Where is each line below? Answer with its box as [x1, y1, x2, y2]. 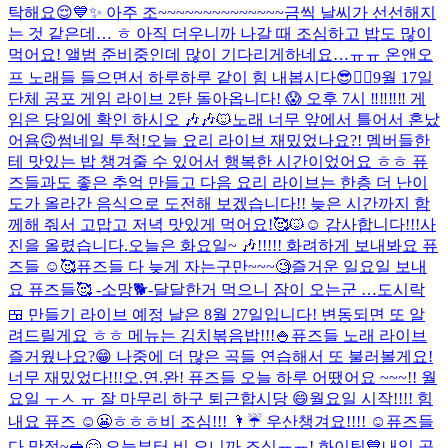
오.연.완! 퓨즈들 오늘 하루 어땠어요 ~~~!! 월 [123, 368, 437, 386]
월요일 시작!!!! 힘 [309, 389, 433, 407]
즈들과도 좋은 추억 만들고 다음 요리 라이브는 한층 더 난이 [8, 173, 428, 191]
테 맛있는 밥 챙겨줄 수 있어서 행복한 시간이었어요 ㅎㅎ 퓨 [8, 152, 428, 170]
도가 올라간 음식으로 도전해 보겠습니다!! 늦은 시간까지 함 [8, 194, 430, 212]
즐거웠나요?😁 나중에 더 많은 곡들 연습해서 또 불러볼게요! [8, 347, 433, 365]
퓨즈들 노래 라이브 [291, 326, 427, 344]
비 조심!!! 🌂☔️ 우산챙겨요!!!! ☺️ [160, 412, 386, 430]
